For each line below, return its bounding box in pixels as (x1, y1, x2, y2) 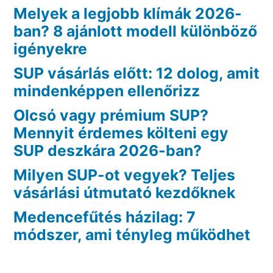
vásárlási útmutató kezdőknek (13, 183, 235, 202)
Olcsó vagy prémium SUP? (13, 105, 208, 124)
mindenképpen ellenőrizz (13, 81, 200, 100)
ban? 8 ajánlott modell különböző (13, 21, 257, 40)
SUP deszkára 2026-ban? (13, 141, 202, 160)
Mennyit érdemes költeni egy (13, 123, 229, 142)
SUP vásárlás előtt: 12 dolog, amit (13, 63, 260, 82)
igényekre (13, 39, 87, 58)
